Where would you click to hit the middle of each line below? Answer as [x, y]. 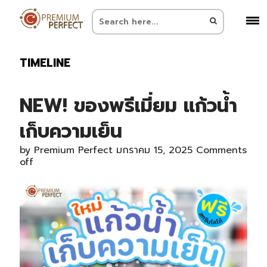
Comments [221, 150]
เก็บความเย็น [71, 131]
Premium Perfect [73, 150]
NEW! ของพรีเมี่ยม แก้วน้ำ [128, 106]
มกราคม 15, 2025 [154, 150]
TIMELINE [45, 63]
